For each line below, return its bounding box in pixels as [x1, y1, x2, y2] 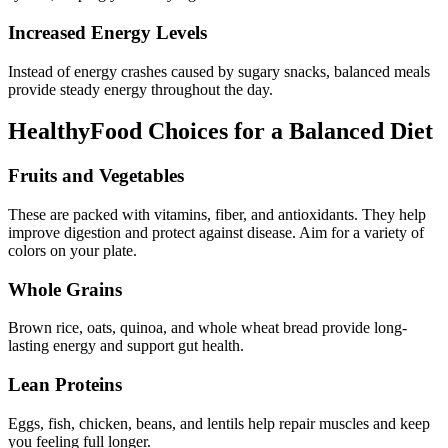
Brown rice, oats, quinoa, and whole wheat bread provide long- [8, 319, 407, 337]
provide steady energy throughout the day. [8, 80, 273, 98]
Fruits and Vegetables [8, 165, 184, 187]
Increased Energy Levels [8, 21, 207, 43]
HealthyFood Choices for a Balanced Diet [8, 118, 433, 145]
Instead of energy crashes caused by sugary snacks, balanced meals [8, 62, 430, 80]
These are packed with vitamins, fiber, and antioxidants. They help [8, 206, 426, 224]
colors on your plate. [8, 242, 137, 260]
